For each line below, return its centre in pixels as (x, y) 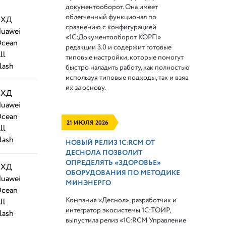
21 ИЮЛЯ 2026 (88, 123)
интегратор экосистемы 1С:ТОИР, (118, 210)
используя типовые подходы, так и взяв (127, 77)
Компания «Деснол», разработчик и (121, 200)
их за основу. (86, 88)
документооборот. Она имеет (112, 7)
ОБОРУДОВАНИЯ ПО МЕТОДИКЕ (123, 173)
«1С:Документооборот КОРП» (114, 37)
